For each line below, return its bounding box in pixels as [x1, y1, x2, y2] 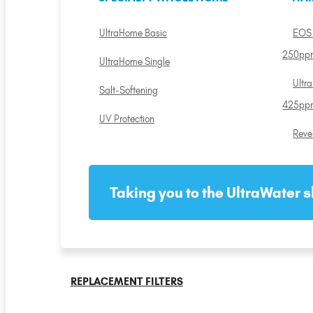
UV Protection [99, 112, 155, 124]
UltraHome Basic [99, 27, 168, 38]
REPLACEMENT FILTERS [70, 275, 183, 289]
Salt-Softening [99, 84, 159, 96]
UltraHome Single [99, 55, 170, 67]
